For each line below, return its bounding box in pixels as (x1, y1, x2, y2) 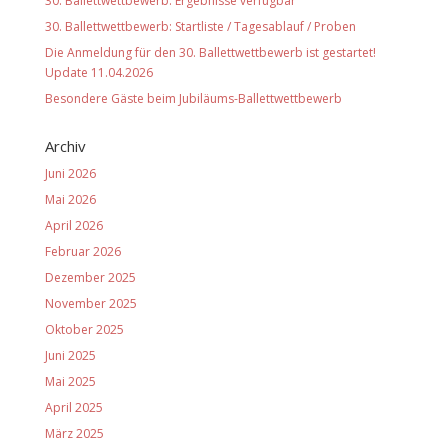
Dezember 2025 (44, 268, 136, 286)
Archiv (44, 135, 86, 156)
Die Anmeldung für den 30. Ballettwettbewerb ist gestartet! (44, 43, 376, 61)
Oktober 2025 (44, 320, 124, 338)
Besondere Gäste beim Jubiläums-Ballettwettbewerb (44, 89, 342, 107)
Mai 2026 (44, 190, 96, 208)
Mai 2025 (44, 372, 96, 390)
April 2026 (44, 216, 103, 234)
